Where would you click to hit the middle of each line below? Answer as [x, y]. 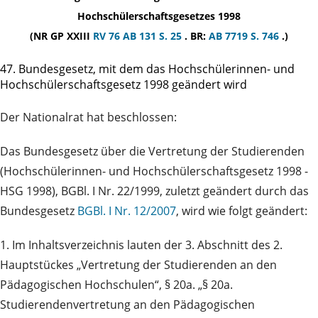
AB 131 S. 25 [154, 35]
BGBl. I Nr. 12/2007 [127, 211]
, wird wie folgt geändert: [242, 211]
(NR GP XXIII [61, 35]
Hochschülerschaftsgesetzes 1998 [159, 16]
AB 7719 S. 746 [245, 35]
